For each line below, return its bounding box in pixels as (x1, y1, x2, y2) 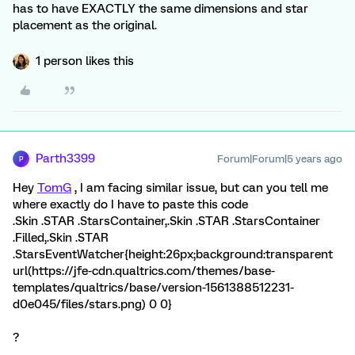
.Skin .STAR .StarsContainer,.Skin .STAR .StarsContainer (13, 214, 320, 228)
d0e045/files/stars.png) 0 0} (13, 297, 172, 311)
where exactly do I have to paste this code (13, 197, 248, 212)
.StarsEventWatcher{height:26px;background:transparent (13, 247, 333, 261)
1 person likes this (36, 54, 134, 68)
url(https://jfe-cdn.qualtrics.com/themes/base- (13, 264, 275, 278)
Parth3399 (36, 151, 95, 166)
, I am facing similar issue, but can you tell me (71, 181, 328, 195)
